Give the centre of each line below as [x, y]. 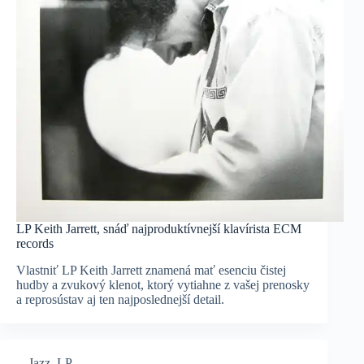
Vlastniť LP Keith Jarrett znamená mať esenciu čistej [151, 270]
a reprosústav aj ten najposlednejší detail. [120, 299]
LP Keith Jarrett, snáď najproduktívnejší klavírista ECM [159, 229]
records [35, 244]
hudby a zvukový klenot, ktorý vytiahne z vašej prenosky [163, 284]
